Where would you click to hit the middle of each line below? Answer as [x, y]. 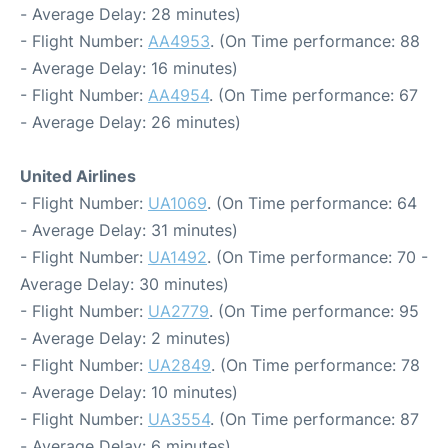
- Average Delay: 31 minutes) [129, 230]
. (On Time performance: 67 [313, 95]
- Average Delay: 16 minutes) [129, 68]
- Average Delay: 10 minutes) [129, 392]
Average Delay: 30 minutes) [124, 284]
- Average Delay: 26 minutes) [130, 122]
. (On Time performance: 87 [314, 419]
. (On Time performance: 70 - [317, 257]
